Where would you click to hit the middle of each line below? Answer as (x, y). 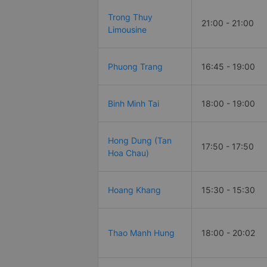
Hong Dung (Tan (140, 141)
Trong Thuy (130, 17)
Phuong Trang (135, 67)
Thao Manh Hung (141, 233)
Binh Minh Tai (133, 104)
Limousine (127, 30)
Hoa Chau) (128, 153)
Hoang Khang (134, 190)
